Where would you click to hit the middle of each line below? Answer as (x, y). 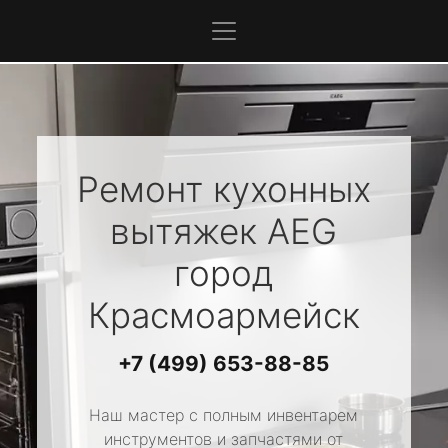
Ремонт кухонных (223, 189)
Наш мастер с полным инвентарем (224, 415)
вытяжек (189, 231)
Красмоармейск (223, 315)
